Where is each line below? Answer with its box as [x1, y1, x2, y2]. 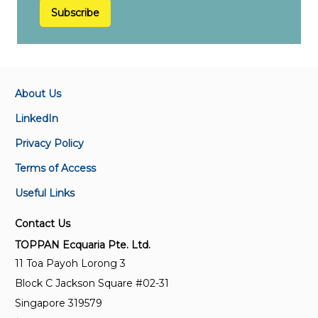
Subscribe [51, 6, 99, 19]
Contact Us [15, 217, 70, 230]
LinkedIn [15, 112, 58, 125]
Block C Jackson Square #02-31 [15, 277, 169, 290]
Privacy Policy [15, 137, 84, 150]
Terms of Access [15, 162, 96, 175]
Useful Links [15, 187, 75, 199]
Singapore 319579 [15, 297, 102, 309]
